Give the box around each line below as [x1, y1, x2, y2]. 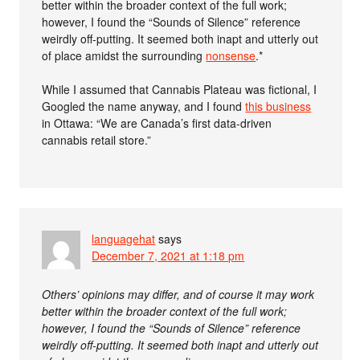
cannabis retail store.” [42, 132, 152, 148]
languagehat [92, 231, 156, 247]
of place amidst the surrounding [42, 47, 207, 63]
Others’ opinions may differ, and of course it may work [42, 286, 315, 302]
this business [245, 98, 312, 114]
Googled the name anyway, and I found [42, 98, 246, 114]
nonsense [206, 47, 256, 63]
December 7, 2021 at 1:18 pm [92, 247, 245, 264]
